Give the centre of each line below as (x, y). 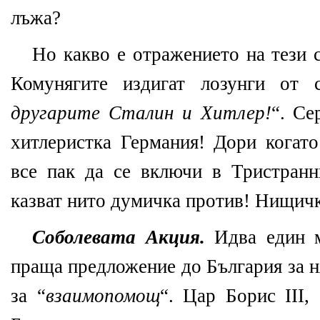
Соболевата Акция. (119, 237)
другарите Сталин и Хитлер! (141, 113)
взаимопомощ (102, 296)
